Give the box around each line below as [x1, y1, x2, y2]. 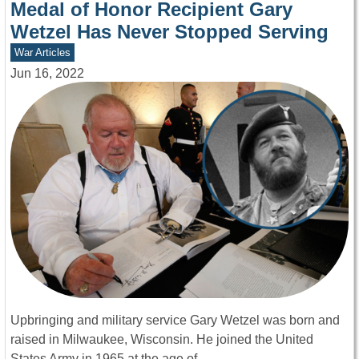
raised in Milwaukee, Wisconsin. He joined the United [10, 333, 313, 347]
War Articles [14, 46, 71, 58]
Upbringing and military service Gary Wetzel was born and [10, 313, 340, 328]
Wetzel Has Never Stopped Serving [10, 20, 329, 42]
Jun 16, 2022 [10, 66, 84, 80]
